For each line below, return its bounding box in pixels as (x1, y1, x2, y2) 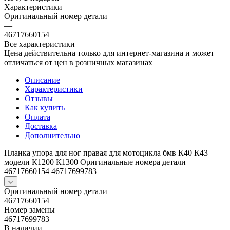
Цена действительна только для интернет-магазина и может (4, 48, 214, 57)
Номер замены (4, 205, 55, 214)
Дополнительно (25, 130, 80, 140)
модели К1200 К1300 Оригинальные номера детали (4, 157, 186, 166)
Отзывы (25, 93, 53, 103)
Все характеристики (4, 39, 75, 48)
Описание (25, 75, 60, 84)
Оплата (25, 112, 50, 121)
